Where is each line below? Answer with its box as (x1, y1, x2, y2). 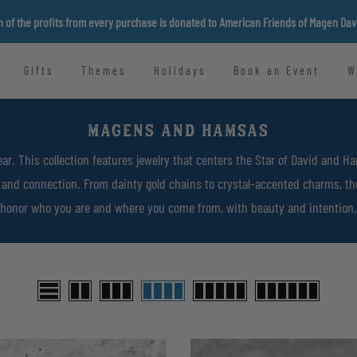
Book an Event (233, 64, 320, 77)
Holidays (153, 64, 206, 77)
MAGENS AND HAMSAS (88, 120, 269, 145)
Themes (80, 64, 126, 77)
